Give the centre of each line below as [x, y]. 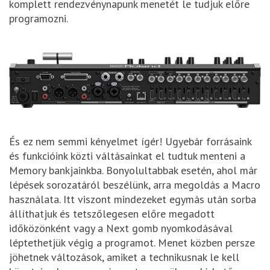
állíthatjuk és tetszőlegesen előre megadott [112, 214]
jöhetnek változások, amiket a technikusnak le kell [124, 257]
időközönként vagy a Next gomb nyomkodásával [121, 228]
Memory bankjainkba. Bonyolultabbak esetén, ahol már [133, 171]
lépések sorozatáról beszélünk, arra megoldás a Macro [135, 185]
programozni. [39, 19]
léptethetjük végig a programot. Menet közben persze [132, 243]
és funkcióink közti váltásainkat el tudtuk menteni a [127, 156]
